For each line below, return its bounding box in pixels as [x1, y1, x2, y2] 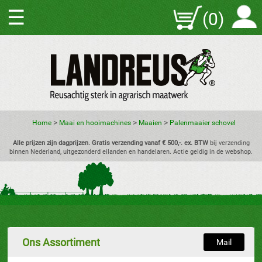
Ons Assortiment [22, 236, 101, 249]
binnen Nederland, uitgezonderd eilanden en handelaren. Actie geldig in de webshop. [9, 148, 253, 156]
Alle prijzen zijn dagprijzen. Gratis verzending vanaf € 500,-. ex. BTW [12, 139, 208, 147]
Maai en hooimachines [59, 119, 131, 127]
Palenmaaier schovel [170, 119, 236, 127]
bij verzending [208, 139, 250, 147]
